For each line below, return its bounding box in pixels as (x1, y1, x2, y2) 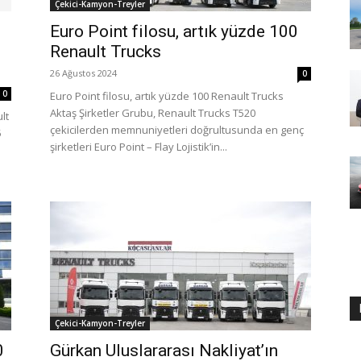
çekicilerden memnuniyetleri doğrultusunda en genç (50, 122, 304, 137)
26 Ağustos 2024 (50, 67, 117, 79)
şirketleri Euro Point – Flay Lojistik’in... (50, 139, 227, 154)
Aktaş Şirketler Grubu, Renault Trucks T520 (50, 106, 255, 120)
